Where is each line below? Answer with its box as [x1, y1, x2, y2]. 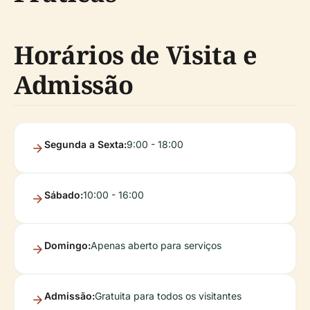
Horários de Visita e [14, 38, 257, 72]
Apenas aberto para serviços [91, 239, 221, 251]
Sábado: [44, 189, 83, 201]
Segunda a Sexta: [44, 138, 127, 150]
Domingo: [44, 239, 91, 251]
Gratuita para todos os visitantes [95, 290, 241, 302]
